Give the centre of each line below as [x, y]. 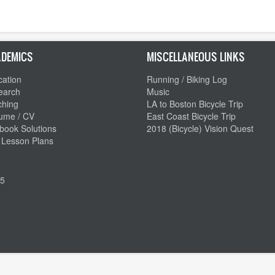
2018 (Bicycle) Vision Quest [200, 128]
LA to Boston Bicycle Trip [195, 103]
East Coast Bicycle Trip [191, 116]
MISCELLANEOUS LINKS [196, 56]
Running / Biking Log [187, 79]
